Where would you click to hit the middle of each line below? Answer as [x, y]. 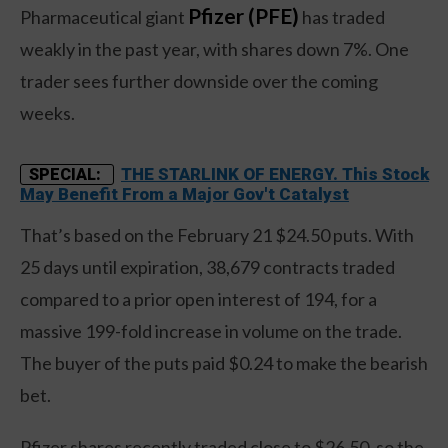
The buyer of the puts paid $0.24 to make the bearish [224, 362]
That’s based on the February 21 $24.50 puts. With [217, 234]
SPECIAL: [67, 174]
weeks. [47, 112]
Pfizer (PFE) [243, 15]
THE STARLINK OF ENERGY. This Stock [275, 173]
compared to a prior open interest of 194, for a [198, 298]
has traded [342, 16]
